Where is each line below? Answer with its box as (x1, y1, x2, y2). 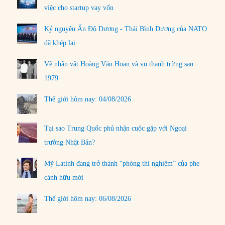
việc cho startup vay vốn (44, 4, 114, 12)
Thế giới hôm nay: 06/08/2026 (44, 194, 132, 202)
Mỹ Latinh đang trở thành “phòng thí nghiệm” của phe (44, 159, 200, 167)
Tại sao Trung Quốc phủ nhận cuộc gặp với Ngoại (44, 124, 187, 132)
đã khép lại (44, 39, 76, 47)
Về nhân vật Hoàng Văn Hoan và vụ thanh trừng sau (44, 60, 194, 68)
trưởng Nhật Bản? (44, 138, 95, 146)
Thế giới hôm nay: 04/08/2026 (44, 95, 132, 103)
